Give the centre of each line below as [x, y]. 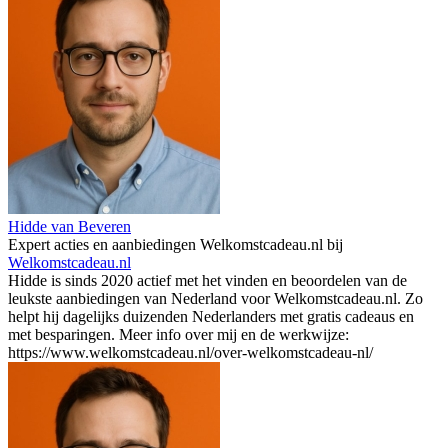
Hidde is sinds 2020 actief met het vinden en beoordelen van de [207, 280]
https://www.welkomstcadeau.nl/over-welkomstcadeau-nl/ [190, 352]
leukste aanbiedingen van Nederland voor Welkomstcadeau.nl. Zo [215, 298]
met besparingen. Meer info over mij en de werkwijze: [178, 334]
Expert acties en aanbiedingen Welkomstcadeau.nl [165, 244]
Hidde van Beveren [69, 226]
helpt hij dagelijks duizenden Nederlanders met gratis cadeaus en [211, 316]
